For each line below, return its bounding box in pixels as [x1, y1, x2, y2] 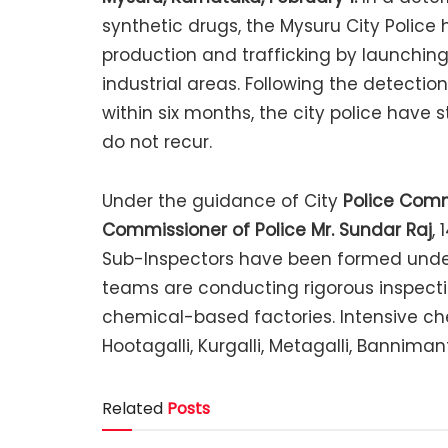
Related [102, 396, 163, 420]
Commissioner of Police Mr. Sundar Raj [102, 218, 432, 243]
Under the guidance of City [102, 189, 343, 214]
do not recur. [102, 130, 212, 155]
